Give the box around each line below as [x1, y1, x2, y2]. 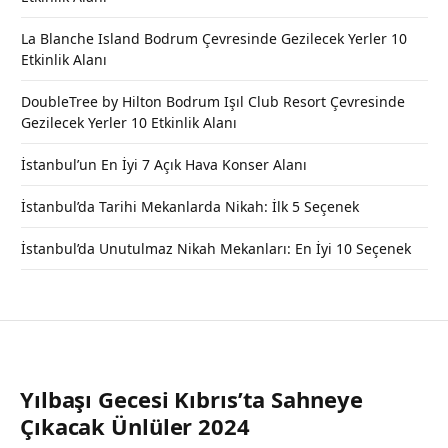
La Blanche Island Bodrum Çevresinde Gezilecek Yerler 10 [21, 28, 407, 48]
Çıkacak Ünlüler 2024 [20, 410, 250, 441]
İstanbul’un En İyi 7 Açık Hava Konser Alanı [21, 154, 307, 174]
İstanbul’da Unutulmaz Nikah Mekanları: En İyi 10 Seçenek [21, 238, 411, 258]
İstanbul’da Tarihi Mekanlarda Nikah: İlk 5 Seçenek [21, 196, 359, 216]
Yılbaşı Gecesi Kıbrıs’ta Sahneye [20, 383, 363, 414]
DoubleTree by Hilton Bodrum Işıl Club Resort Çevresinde [21, 91, 405, 111]
